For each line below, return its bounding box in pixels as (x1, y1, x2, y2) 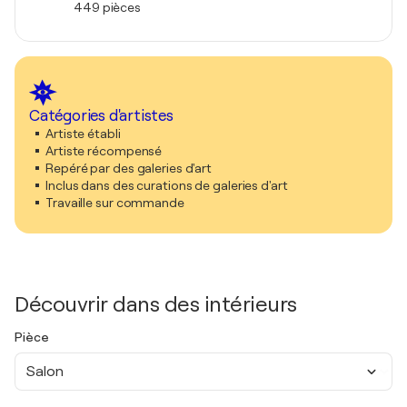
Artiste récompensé (45, 144, 163, 158)
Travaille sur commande (45, 195, 184, 210)
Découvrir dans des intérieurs (15, 292, 297, 317)
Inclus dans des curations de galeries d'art (45, 178, 288, 193)
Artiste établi (45, 126, 121, 141)
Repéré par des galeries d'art (45, 161, 213, 175)
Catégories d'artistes (29, 107, 174, 124)
